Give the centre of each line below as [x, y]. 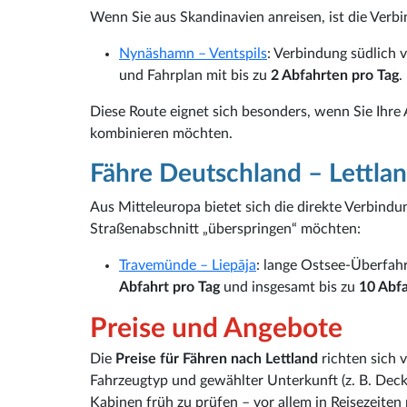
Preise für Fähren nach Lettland [217, 359]
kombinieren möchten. [161, 133]
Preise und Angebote [216, 328]
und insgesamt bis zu [289, 287]
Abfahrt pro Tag [169, 287]
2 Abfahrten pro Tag [335, 75]
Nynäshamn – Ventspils [193, 53]
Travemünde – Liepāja [188, 265]
